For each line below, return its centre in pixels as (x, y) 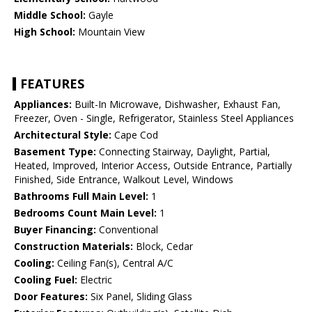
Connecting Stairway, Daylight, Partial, (183, 152)
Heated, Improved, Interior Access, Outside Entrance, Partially (153, 166)
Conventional (127, 230)
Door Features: (51, 297)
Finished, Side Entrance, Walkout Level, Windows (124, 180)
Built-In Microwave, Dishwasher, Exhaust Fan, (176, 104)
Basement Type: (55, 152)
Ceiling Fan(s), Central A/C (114, 263)
